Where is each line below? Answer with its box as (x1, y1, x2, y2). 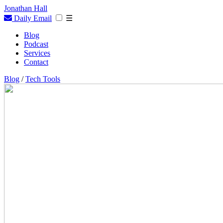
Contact (24, 58, 48, 66)
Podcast (24, 40, 48, 48)
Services (24, 49, 50, 57)
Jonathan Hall (4, 4, 47, 12)
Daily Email (12, 14, 52, 22)
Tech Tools (25, 75, 60, 83)
